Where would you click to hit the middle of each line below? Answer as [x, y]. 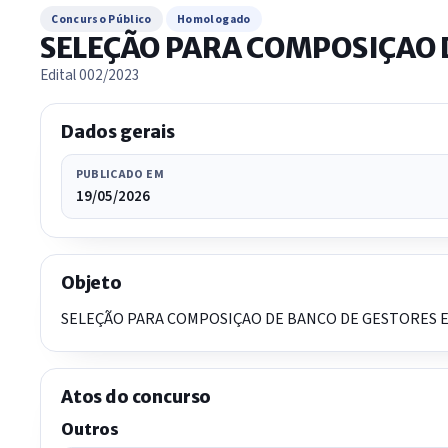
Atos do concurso [136, 396]
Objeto [91, 283]
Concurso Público [101, 19]
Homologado [214, 19]
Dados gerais [118, 132]
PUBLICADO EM [119, 174]
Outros [90, 428]
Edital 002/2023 [90, 75]
